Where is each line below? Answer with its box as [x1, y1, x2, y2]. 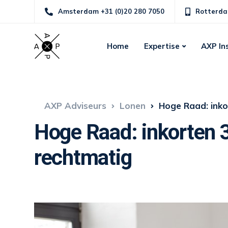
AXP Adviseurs [44, 100, 106, 111]
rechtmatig [34, 145, 132, 170]
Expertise [144, 41, 180, 51]
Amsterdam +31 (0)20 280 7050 [58, 7, 164, 15]
